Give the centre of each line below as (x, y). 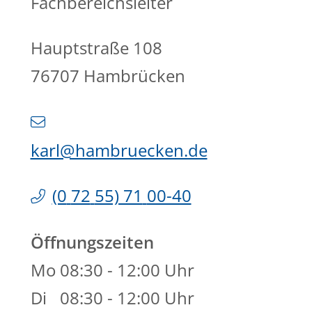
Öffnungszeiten (92, 242)
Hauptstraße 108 (96, 48)
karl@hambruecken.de (119, 150)
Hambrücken (134, 76)
